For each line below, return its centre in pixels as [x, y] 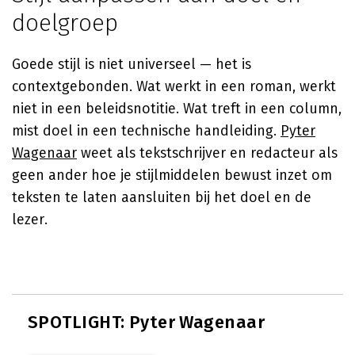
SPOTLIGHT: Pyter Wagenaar [146, 322]
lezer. [30, 219]
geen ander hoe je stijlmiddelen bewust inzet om [172, 175]
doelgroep [65, 23]
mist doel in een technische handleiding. [146, 131]
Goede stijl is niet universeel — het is [132, 64]
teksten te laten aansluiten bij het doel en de [162, 197]
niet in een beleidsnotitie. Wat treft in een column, [177, 109]
